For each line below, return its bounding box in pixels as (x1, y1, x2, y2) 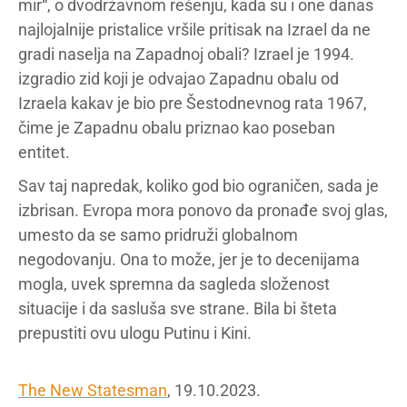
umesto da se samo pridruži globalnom (18, 225, 298, 244)
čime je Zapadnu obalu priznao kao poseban (18, 118, 335, 137)
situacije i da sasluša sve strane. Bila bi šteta (18, 299, 337, 318)
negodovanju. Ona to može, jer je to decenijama (18, 250, 360, 269)
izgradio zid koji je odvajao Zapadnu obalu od (18, 69, 339, 88)
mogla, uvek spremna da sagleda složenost (18, 274, 330, 293)
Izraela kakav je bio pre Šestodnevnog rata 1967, (18, 94, 367, 113)
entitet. (18, 143, 70, 162)
